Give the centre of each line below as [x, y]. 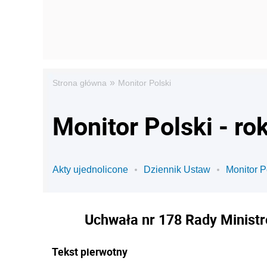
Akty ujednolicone [90, 170]
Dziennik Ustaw [177, 170]
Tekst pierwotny [90, 252]
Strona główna [80, 83]
